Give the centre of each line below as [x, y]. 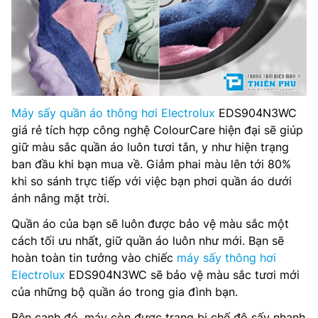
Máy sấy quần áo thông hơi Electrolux [113, 113]
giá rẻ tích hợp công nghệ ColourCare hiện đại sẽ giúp [157, 130]
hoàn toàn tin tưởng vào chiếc [94, 257]
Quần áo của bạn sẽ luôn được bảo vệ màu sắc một [150, 223]
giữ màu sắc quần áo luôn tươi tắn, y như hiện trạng [150, 147]
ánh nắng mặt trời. [60, 198]
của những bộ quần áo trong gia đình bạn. [125, 291]
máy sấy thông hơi [226, 257]
